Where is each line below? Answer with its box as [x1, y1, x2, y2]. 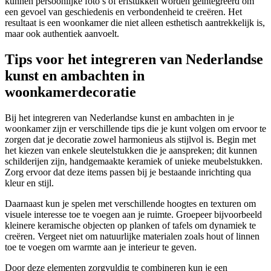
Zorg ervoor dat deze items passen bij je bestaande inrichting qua [5, 167, 251, 178]
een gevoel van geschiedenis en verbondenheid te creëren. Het [5, 7, 242, 18]
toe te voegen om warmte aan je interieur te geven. [5, 242, 197, 253]
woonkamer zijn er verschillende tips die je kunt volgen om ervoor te [5, 123, 266, 134]
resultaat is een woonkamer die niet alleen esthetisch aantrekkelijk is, [5, 18, 265, 28]
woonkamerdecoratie [5, 84, 136, 100]
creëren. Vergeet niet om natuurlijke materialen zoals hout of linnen [5, 231, 260, 242]
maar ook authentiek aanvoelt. [5, 28, 119, 39]
